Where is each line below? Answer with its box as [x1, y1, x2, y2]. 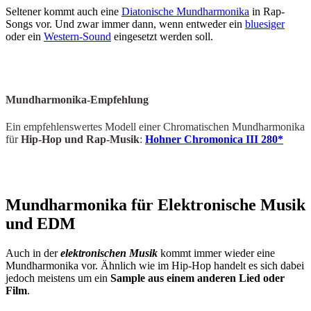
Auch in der [6, 246, 60, 259]
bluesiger [245, 17, 285, 30]
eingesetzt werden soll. [111, 30, 213, 42]
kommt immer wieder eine [158, 246, 275, 259]
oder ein [6, 30, 44, 42]
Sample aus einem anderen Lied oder [110, 271, 285, 284]
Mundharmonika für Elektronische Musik [6, 196, 305, 215]
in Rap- [249, 5, 285, 17]
